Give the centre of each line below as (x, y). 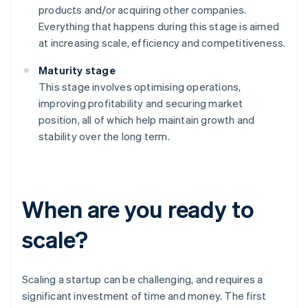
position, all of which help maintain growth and (147, 120)
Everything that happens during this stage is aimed (159, 26)
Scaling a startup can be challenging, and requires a (143, 279)
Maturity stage (77, 70)
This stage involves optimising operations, (140, 87)
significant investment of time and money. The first (144, 296)
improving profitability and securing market (141, 103)
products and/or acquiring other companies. (143, 10)
